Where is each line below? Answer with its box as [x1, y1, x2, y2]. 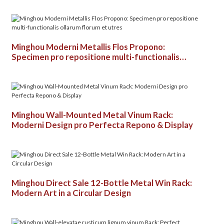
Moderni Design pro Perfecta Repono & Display [11, 119, 193, 130]
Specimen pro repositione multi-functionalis [11, 51, 179, 62]
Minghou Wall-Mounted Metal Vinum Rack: [11, 109, 173, 120]
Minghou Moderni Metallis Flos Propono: [11, 41, 165, 52]
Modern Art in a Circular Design [11, 187, 131, 198]
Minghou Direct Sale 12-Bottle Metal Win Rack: [11, 177, 192, 188]
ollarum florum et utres [11, 61, 100, 72]
